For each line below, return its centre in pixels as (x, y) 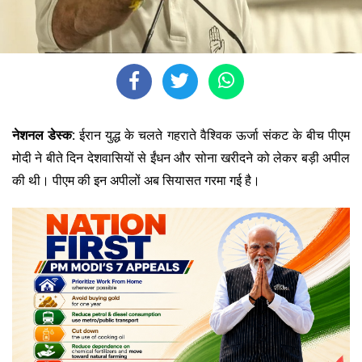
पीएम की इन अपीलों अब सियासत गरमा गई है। (156, 180)
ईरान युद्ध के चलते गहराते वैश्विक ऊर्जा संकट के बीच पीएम (213, 135)
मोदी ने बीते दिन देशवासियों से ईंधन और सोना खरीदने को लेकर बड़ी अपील (181, 158)
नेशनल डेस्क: (44, 135)
